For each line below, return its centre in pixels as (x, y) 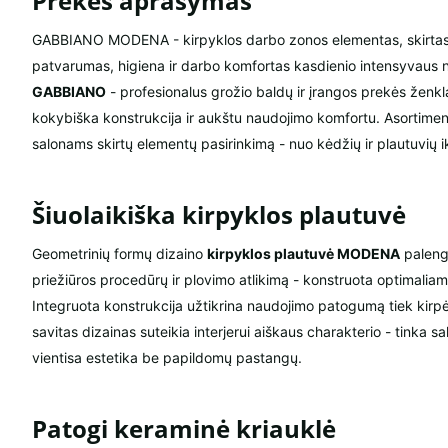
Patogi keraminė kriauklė (184, 429)
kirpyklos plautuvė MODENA (303, 254)
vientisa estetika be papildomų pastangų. (167, 358)
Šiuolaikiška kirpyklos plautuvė (219, 215)
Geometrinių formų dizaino (119, 254)
